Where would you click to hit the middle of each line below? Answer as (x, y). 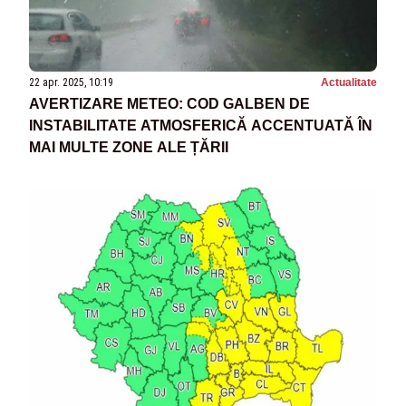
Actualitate (349, 82)
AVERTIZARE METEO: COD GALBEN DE (169, 103)
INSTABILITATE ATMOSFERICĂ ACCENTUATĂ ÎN (201, 125)
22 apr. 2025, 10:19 (71, 82)
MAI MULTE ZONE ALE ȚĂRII (129, 147)
